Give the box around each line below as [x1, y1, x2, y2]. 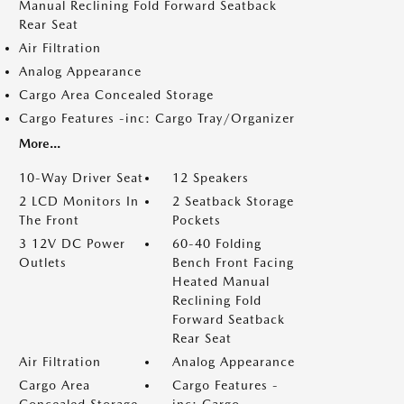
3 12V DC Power [19, 236, 125, 251]
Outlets [19, 255, 67, 270]
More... [19, 136, 60, 151]
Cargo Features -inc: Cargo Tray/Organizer [19, 111, 295, 125]
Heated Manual [172, 274, 270, 289]
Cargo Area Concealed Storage [19, 87, 214, 102]
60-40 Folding [172, 236, 262, 251]
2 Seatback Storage [172, 194, 294, 208]
